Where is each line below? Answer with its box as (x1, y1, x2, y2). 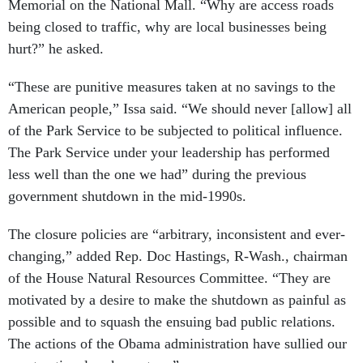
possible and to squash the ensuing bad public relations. (8, 314, 335, 330)
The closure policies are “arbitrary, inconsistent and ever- (8, 226, 345, 242)
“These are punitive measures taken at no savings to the (8, 79, 335, 95)
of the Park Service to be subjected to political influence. (8, 122, 343, 139)
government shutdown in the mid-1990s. (8, 188, 246, 204)
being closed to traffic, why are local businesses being (8, 19, 327, 35)
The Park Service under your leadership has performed (8, 144, 330, 160)
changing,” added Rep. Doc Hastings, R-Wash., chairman (8, 248, 348, 264)
